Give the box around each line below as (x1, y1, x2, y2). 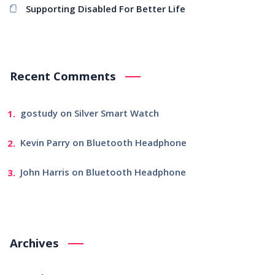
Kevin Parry (20, 136, 71, 152)
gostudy (20, 107, 58, 123)
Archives (10, 235, 59, 255)
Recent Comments (10, 68, 116, 88)
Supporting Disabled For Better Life (25, 2, 185, 18)
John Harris (20, 166, 70, 182)
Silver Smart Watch (74, 107, 160, 123)
